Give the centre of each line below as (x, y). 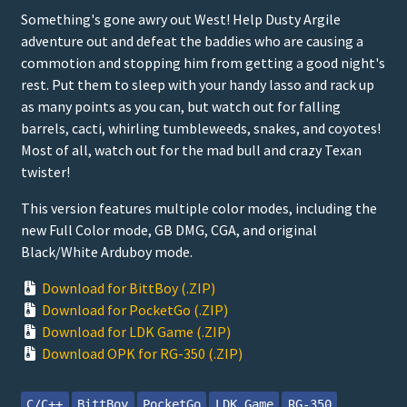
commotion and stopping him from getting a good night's (203, 63)
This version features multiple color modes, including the (199, 208)
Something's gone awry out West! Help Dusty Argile (181, 20)
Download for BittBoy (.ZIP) (129, 288)
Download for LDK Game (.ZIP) (136, 332)
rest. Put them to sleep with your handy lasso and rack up (198, 85)
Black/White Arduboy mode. (107, 252)
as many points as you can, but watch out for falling (181, 107)
